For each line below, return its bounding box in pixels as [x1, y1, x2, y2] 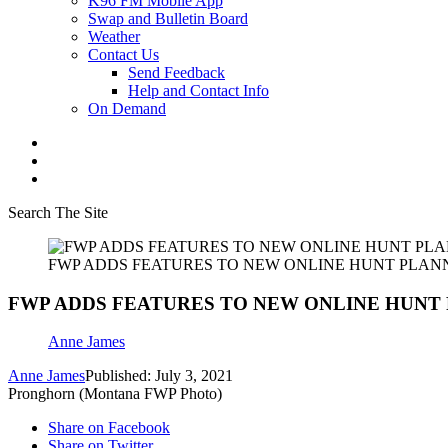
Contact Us [88, 46, 159, 63]
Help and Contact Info [128, 82, 269, 99]
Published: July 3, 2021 [85, 367, 233, 385]
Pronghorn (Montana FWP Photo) [8, 385, 222, 403]
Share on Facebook [48, 419, 170, 437]
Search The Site [8, 204, 108, 221]
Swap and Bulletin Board [88, 10, 248, 27]
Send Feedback [128, 64, 225, 81]
